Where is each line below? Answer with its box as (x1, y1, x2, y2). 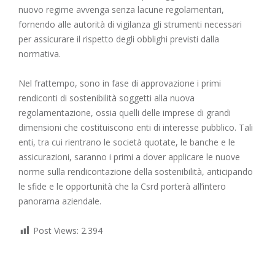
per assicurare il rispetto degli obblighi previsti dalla (18, 33, 219, 45)
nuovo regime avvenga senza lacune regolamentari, (18, 4, 224, 16)
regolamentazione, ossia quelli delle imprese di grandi (18, 107, 231, 119)
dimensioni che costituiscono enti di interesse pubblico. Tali (18, 122, 253, 134)
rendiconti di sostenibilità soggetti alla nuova (18, 92, 195, 104)
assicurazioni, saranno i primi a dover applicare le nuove (18, 151, 240, 163)
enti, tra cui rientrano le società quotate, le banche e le (18, 136, 235, 149)
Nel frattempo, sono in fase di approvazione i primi (18, 77, 221, 90)
